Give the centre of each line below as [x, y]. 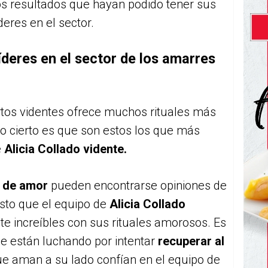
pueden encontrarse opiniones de [139, 185]
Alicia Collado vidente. [66, 149]
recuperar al [191, 241]
